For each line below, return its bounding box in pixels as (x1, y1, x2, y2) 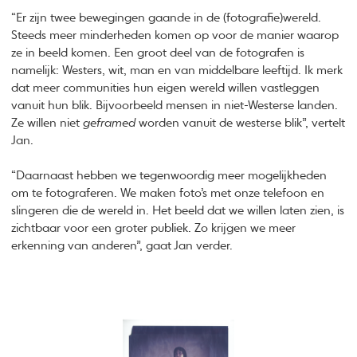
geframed (83, 116, 136, 129)
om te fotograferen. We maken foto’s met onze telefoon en (11, 187, 325, 200)
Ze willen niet (11, 116, 84, 129)
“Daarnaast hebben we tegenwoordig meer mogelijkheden (11, 170, 328, 182)
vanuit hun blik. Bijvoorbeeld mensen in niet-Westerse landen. (11, 99, 339, 112)
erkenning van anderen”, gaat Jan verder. (11, 240, 233, 253)
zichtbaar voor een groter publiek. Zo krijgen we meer (11, 222, 296, 235)
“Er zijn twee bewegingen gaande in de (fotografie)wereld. (11, 11, 322, 24)
